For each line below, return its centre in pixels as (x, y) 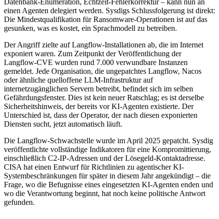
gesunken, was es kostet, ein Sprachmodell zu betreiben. (90, 28)
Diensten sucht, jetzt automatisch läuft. (63, 124)
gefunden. (19, 202)
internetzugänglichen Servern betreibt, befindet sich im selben (99, 88)
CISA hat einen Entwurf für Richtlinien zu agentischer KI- (94, 167)
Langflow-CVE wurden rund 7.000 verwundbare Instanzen (96, 62)
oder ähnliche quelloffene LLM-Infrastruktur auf (78, 80)
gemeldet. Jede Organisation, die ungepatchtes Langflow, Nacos (103, 71)
